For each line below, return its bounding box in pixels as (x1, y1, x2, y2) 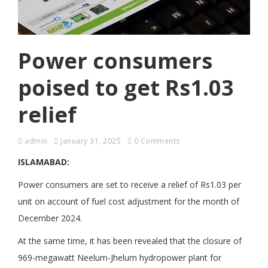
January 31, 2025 (58, 136, 123, 147)
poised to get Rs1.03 (18, 73, 234, 103)
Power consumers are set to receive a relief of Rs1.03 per (18, 179, 241, 191)
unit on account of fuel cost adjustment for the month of (18, 196, 239, 208)
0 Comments (133, 136, 180, 147)
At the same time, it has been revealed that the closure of (18, 235, 242, 247)
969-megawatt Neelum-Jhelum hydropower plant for (18, 252, 221, 264)
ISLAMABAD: (18, 156, 69, 168)
